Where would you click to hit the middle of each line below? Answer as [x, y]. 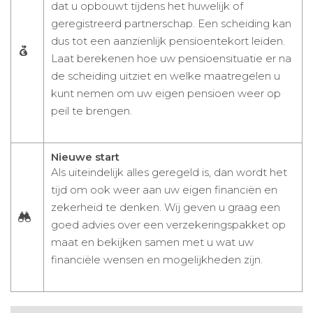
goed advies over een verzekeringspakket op [168, 225]
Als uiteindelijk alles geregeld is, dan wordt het [169, 173]
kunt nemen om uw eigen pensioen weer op [166, 94]
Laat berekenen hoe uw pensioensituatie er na [171, 59]
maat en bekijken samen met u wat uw [152, 242]
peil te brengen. [92, 111]
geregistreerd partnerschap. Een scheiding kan [171, 24]
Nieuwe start [85, 157]
